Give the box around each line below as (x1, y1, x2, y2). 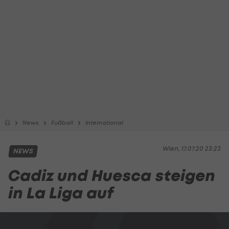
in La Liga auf (8, 182, 113, 203)
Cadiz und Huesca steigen (8, 165, 215, 186)
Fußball (51, 119, 73, 126)
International (85, 119, 123, 126)
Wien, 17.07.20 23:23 (163, 145, 221, 152)
